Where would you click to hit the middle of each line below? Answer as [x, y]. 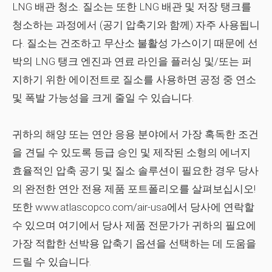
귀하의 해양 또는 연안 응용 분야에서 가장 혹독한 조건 [135, 134]
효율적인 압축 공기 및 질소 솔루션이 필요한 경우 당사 [135, 171]
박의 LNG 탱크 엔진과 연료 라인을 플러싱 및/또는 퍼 [132, 61]
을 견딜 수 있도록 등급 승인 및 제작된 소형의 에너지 [131, 152]
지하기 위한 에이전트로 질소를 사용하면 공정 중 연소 [134, 80]
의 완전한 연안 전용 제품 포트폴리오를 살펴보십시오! [134, 189]
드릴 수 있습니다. [52, 262]
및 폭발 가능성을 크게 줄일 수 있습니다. [103, 98]
